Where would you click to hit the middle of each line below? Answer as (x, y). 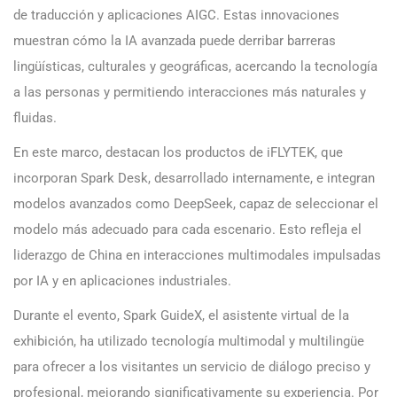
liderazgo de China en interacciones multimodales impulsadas (197, 256)
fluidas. (35, 118)
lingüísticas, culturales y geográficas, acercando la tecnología (195, 67)
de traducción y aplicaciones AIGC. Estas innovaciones (176, 16)
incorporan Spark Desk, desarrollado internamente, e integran (194, 179)
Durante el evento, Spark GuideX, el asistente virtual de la (181, 316)
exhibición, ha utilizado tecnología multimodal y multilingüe (189, 342)
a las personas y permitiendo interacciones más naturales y (190, 93)
